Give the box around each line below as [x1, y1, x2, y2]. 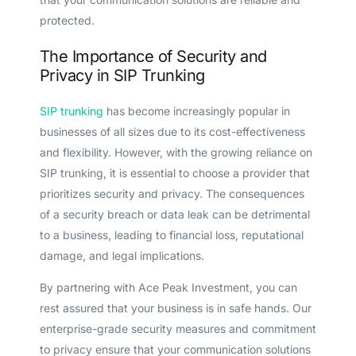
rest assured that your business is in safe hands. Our [39, 300, 311, 315]
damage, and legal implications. [39, 248, 204, 262]
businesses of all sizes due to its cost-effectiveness [39, 124, 305, 138]
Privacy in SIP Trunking [39, 65, 205, 85]
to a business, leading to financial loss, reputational [39, 227, 304, 242]
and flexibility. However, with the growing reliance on [39, 145, 312, 159]
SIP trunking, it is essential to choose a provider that [39, 165, 310, 180]
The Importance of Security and [39, 46, 267, 66]
